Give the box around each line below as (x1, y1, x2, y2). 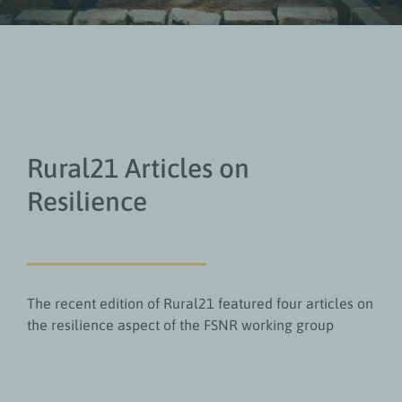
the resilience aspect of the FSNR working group (26, 317, 334, 333)
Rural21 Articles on (26, 153, 249, 183)
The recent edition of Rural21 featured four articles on (26, 295, 373, 311)
